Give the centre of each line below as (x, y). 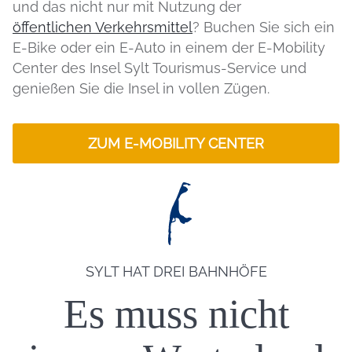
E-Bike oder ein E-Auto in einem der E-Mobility (169, 48)
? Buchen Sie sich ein (264, 27)
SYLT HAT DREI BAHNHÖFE (176, 272)
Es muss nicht (176, 314)
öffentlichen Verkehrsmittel (103, 27)
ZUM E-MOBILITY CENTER (176, 144)
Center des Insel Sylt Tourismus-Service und (159, 68)
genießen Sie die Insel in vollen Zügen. (141, 89)
